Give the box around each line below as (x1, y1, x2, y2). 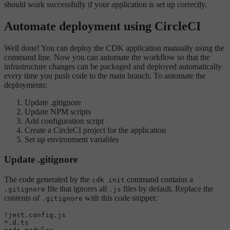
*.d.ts (4, 218, 29, 226)
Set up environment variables (25, 135, 119, 144)
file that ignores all (45, 184, 109, 193)
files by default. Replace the (121, 184, 213, 193)
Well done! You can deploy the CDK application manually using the (4, 44, 224, 53)
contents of (4, 193, 42, 202)
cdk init (92, 176, 125, 184)
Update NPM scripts (25, 107, 91, 117)
